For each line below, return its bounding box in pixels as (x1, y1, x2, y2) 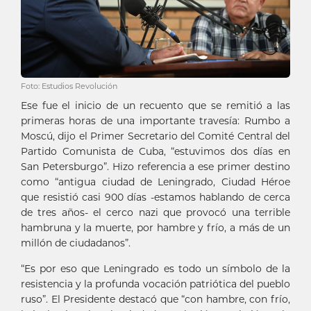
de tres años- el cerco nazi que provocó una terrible (21, 206, 290, 219)
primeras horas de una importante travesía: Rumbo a (21, 115, 290, 128)
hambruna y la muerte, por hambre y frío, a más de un (21, 221, 290, 235)
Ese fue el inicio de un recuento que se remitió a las (21, 99, 290, 112)
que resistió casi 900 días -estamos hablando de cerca (21, 191, 290, 204)
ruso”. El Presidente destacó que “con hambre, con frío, (21, 293, 290, 306)
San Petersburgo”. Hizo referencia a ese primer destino (21, 160, 290, 174)
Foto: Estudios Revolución (21, 81, 117, 92)
